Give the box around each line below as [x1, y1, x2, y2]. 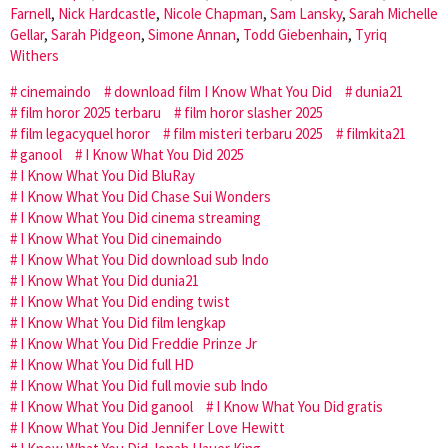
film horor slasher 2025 [184, 102, 323, 122]
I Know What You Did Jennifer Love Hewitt [20, 417, 285, 437]
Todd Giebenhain [243, 24, 348, 44]
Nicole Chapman [163, 3, 263, 23]
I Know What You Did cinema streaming [20, 207, 261, 227]
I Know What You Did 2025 [85, 144, 244, 164]
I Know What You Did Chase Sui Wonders [20, 186, 271, 206]
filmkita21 [346, 123, 406, 143]
